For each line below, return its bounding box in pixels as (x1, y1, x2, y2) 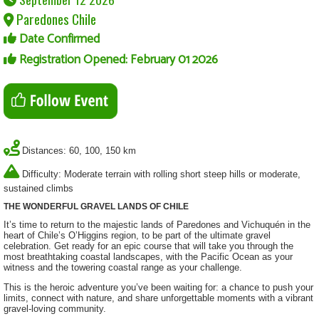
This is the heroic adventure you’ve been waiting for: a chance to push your (4, 282, 313, 293)
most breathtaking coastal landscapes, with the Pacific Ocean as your (4, 251, 293, 263)
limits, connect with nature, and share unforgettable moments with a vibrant (4, 293, 313, 304)
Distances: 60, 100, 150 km (22, 145, 136, 156)
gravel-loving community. (4, 303, 106, 315)
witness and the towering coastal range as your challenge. (4, 262, 242, 273)
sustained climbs (4, 182, 73, 194)
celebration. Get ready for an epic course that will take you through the (4, 241, 293, 252)
